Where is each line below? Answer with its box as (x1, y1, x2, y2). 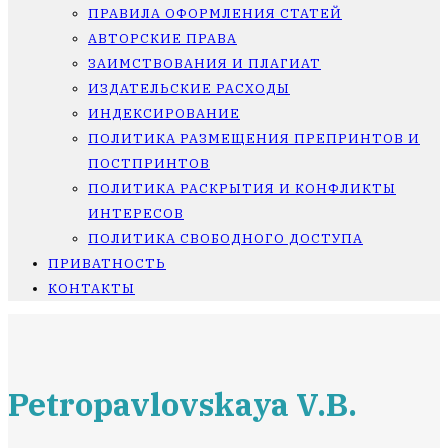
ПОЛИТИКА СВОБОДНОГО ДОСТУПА (88, 230, 363, 247)
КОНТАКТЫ (48, 280, 135, 297)
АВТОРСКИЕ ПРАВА (88, 30, 237, 47)
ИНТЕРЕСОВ (88, 205, 184, 222)
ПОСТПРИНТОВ (88, 155, 210, 172)
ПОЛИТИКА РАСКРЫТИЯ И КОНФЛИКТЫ (88, 180, 396, 197)
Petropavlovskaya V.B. (8, 383, 357, 425)
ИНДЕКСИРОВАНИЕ (88, 105, 240, 122)
